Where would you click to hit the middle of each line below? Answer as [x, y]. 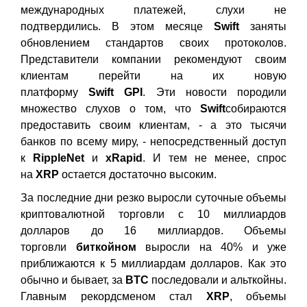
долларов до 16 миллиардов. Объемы [153, 231]
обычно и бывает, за [73, 280]
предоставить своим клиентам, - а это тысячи [153, 125]
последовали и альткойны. [218, 280]
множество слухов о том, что [110, 109]
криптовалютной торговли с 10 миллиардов [153, 214]
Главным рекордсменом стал [113, 296]
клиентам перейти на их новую [153, 76]
